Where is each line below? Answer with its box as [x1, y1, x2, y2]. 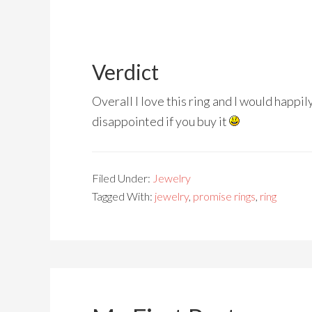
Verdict [92, 59, 159, 84]
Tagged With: [92, 189, 155, 203]
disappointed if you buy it [92, 114, 229, 129]
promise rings [193, 189, 256, 203]
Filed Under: [92, 171, 153, 185]
